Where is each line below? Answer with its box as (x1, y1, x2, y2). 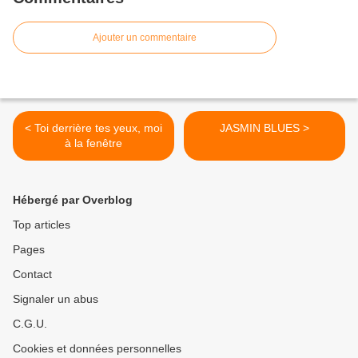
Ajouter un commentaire (93, 32, 197, 44)
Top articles (13, 218, 70, 232)
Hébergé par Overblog (13, 193, 133, 207)
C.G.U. (13, 317, 47, 331)
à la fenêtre (65, 137, 122, 150)
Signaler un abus (13, 292, 98, 306)
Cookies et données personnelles (13, 342, 181, 356)
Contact (13, 268, 52, 281)
